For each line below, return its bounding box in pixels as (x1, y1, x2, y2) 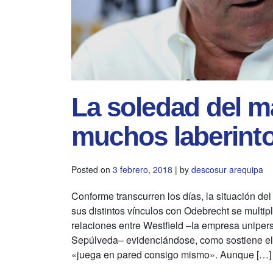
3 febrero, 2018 (113, 163, 172, 176)
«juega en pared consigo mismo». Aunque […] (71, 247, 271, 262)
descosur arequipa (191, 163, 263, 176)
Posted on (71, 163, 113, 176)
